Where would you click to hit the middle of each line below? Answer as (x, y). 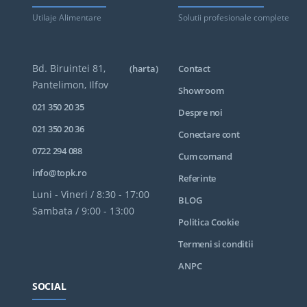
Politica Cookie (209, 222)
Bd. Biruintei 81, (69, 68)
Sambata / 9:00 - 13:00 (83, 211)
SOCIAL (49, 286)
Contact (194, 69)
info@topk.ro (60, 173)
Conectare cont (209, 134)
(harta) (144, 69)
